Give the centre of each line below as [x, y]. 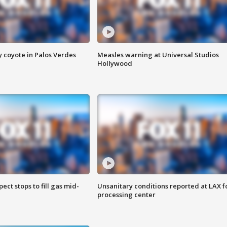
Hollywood [115, 64]
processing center [126, 195]
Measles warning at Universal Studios [158, 55]
